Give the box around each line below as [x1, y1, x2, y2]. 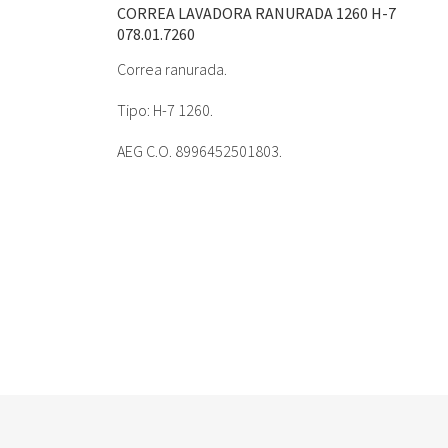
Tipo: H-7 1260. [117, 100, 213, 120]
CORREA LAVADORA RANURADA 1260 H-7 [117, 3, 396, 23]
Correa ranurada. [117, 59, 227, 79]
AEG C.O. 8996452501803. [117, 141, 282, 161]
